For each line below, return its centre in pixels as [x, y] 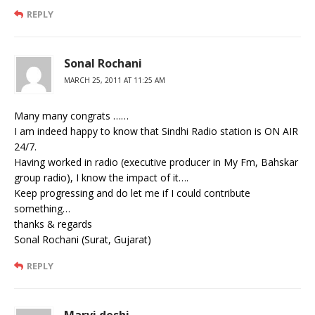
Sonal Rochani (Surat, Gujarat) [83, 239]
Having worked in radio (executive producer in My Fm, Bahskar [156, 162]
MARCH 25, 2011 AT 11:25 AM [115, 80]
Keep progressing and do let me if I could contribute [132, 193]
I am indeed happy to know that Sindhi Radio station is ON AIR [156, 131]
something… [42, 208]
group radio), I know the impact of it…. [101, 177]
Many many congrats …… [71, 115]
